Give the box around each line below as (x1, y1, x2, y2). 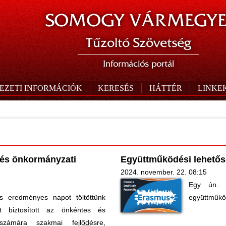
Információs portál (102, 59, 174, 69)
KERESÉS (97, 84, 134, 92)
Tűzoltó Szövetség (85, 35, 191, 50)
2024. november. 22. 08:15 (121, 168, 207, 176)
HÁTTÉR (149, 84, 182, 92)
